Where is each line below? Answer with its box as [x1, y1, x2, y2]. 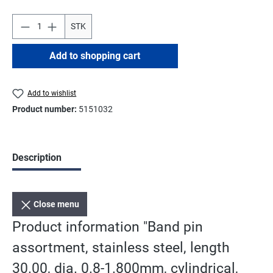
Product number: [12, 104, 79, 115]
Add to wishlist [27, 88, 77, 97]
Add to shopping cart [49, 49, 141, 62]
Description [12, 152, 62, 164]
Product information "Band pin [12, 218, 203, 236]
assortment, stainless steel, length [12, 239, 230, 257]
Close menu [34, 199, 80, 210]
